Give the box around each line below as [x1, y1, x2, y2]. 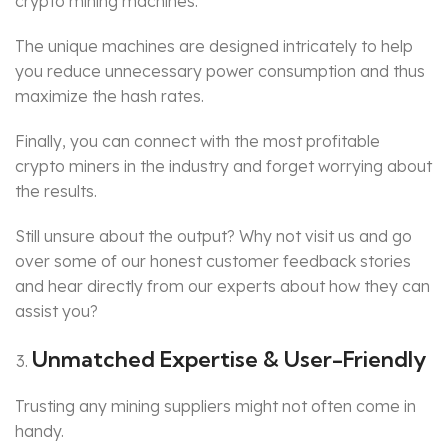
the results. [15, 181, 97, 202]
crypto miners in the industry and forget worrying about [15, 156, 432, 177]
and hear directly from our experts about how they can [15, 276, 430, 297]
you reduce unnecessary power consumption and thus [15, 61, 425, 82]
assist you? [15, 301, 98, 322]
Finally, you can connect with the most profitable [15, 131, 380, 152]
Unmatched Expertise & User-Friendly [32, 345, 426, 374]
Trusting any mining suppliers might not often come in [15, 396, 416, 417]
